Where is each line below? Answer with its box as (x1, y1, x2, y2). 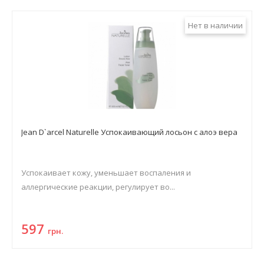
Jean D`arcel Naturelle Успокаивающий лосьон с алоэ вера (21, 127, 237, 137)
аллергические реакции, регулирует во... (21, 181, 175, 192)
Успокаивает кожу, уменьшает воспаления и (21, 167, 191, 178)
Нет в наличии (188, 20, 243, 31)
